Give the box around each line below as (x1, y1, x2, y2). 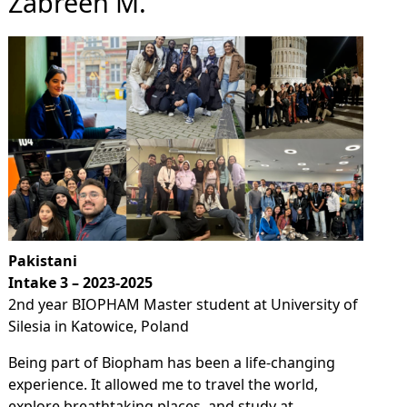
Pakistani (7, 251, 77, 272)
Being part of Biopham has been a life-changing (7, 352, 335, 373)
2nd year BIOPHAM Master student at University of (7, 294, 358, 315)
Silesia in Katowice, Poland (7, 316, 189, 337)
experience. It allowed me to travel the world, (7, 374, 318, 395)
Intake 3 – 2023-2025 (7, 273, 153, 293)
